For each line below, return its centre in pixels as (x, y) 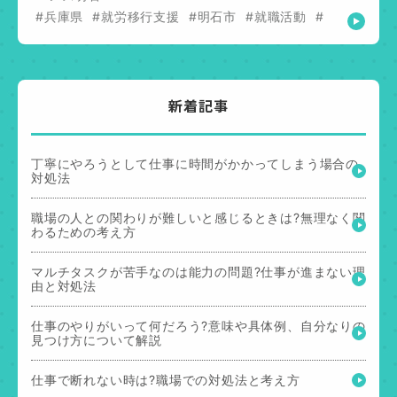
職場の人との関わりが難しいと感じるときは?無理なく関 (198, 217)
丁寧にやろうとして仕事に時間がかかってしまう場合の (195, 163)
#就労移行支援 (136, 16)
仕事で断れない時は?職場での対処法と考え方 (166, 379)
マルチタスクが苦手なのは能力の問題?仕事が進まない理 (198, 271)
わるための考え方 (84, 231)
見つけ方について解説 (97, 339)
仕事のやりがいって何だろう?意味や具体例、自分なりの (198, 325)
